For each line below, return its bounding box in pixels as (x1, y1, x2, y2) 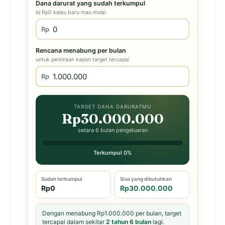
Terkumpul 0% (93, 149, 132, 156)
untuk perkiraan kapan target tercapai (36, 56, 129, 63)
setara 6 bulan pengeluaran (77, 127, 148, 134)
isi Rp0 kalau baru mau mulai (36, 9, 105, 16)
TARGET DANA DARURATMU (74, 103, 151, 109)
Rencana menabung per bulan (36, 47, 126, 54)
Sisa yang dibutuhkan (120, 176, 172, 182)
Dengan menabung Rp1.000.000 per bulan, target (42, 209, 181, 217)
